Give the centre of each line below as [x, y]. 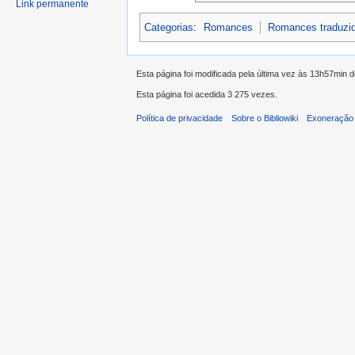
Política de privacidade [179, 118]
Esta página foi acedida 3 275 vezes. [207, 95]
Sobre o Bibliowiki [265, 118]
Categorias [169, 27]
